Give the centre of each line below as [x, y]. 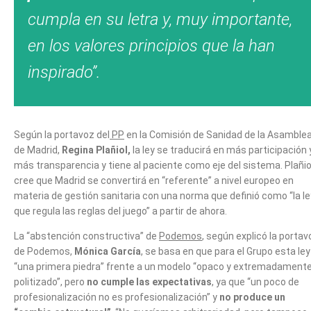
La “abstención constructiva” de [86, 236]
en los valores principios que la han [151, 45]
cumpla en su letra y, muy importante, [160, 19]
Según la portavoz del [62, 134]
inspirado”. [64, 72]
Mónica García [108, 251]
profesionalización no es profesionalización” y [117, 297]
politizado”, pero [50, 281]
